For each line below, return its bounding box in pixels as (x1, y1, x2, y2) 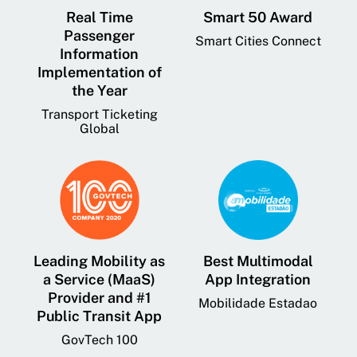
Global (79, 121, 120, 137)
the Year (71, 82, 127, 100)
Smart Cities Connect (194, 33, 321, 49)
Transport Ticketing (41, 107, 158, 123)
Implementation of (37, 64, 162, 81)
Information (60, 45, 139, 63)
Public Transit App (37, 308, 162, 325)
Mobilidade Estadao (198, 296, 317, 312)
